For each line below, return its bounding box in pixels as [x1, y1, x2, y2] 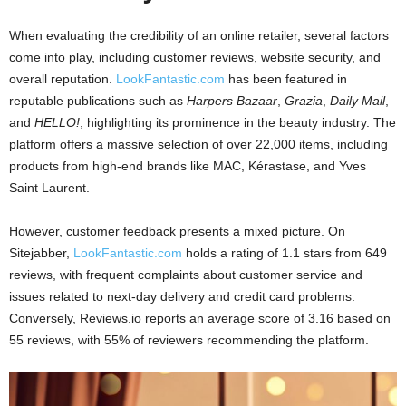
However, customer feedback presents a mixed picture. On [9, 223, 345, 238]
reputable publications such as [9, 92, 187, 108]
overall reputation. [9, 71, 116, 86]
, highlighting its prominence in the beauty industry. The [80, 114, 396, 130]
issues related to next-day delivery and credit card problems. [9, 288, 355, 304]
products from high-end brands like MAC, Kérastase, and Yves [9, 158, 366, 173]
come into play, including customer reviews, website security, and [9, 49, 381, 64]
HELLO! [34, 114, 80, 130]
